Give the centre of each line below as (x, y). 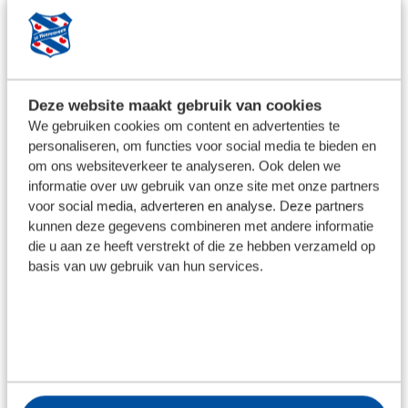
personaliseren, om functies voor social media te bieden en (202, 146)
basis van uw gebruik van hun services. (145, 266)
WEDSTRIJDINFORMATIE (204, 109)
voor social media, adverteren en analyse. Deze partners (196, 206)
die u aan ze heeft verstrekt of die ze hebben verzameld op (201, 246)
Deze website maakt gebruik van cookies (174, 105)
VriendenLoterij (204, 23)
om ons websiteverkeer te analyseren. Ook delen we (184, 166)
